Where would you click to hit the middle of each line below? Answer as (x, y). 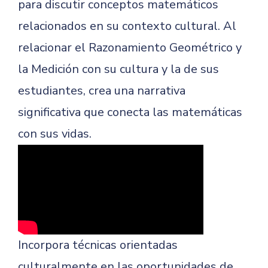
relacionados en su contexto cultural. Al (127, 26)
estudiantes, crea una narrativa (102, 91)
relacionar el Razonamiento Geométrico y (130, 48)
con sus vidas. (55, 134)
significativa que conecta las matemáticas (130, 112)
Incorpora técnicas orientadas (98, 245)
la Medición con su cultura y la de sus (118, 69)
